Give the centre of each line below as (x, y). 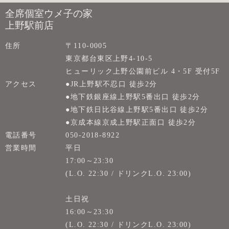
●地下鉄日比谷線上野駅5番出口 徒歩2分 (137, 110)
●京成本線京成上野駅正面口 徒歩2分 (131, 122)
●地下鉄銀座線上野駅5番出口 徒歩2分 (133, 97)
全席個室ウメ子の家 (49, 14)
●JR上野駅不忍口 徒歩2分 (111, 84)
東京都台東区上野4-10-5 (109, 59)
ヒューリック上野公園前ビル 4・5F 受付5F (143, 71)
